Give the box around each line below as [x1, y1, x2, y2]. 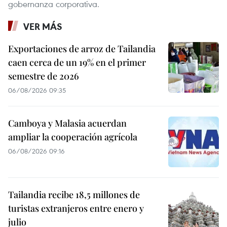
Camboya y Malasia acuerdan [8, 117, 127, 129]
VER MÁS [23, 20, 62, 32]
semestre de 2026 [8, 69, 79, 82]
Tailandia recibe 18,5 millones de [8, 188, 140, 201]
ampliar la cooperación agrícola [8, 130, 137, 143]
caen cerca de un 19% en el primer [8, 56, 146, 68]
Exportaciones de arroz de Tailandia [8, 42, 156, 55]
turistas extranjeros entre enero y [8, 202, 144, 214]
